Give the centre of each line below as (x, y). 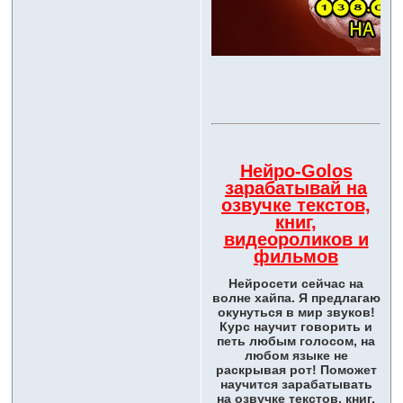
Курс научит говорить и (296, 327)
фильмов (296, 257)
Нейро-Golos (296, 171)
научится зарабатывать (296, 385)
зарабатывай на (296, 188)
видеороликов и (296, 240)
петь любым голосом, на (296, 341)
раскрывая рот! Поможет (296, 370)
